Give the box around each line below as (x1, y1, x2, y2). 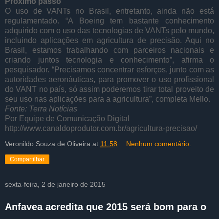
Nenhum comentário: (126, 139, 192, 148)
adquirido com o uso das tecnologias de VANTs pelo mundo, (5, 26, 214, 35)
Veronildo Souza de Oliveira (5, 139, 90, 148)
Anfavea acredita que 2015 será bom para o (5, 201, 206, 212)
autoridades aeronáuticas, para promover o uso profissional (5, 75, 214, 84)
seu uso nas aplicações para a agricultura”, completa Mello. (5, 94, 210, 103)
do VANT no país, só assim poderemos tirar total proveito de (5, 85, 214, 93)
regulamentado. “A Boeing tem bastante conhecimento (5, 16, 214, 25)
